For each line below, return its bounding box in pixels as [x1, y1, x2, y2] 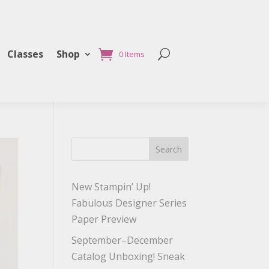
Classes [7, 47, 43, 61]
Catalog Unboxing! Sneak [71, 250, 186, 263]
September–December [71, 234, 174, 247]
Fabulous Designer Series [71, 196, 187, 210]
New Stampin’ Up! [71, 180, 151, 193]
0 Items [119, 49, 145, 59]
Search [155, 143, 182, 155]
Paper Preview [71, 213, 137, 226]
